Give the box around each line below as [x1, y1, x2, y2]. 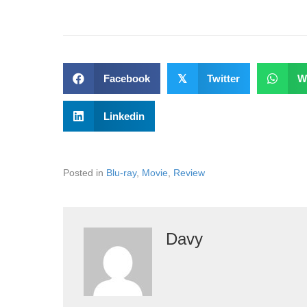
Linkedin [103, 110, 145, 122]
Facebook [103, 73, 150, 84]
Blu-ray [106, 167, 136, 178]
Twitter [207, 73, 240, 84]
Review [173, 167, 205, 178]
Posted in [63, 167, 106, 178]
